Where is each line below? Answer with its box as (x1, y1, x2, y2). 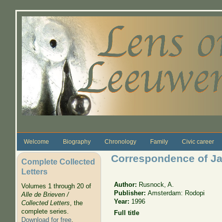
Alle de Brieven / (21, 191, 69, 199)
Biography (62, 138, 91, 145)
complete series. (21, 208, 69, 216)
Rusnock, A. (139, 180, 174, 188)
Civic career (181, 138, 214, 145)
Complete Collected (21, 157, 95, 166)
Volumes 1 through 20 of (21, 182, 91, 190)
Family (150, 138, 168, 145)
